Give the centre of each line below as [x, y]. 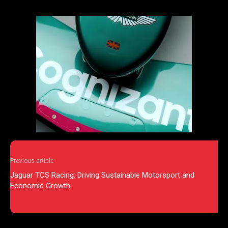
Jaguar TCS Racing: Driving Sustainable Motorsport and [102, 175]
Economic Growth [40, 186]
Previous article [32, 161]
